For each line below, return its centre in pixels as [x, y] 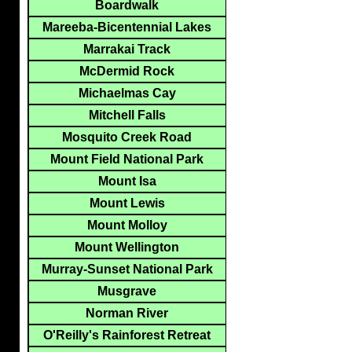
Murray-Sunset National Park [127, 269]
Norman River [127, 313]
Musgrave [127, 291]
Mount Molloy [127, 225]
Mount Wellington [127, 247]
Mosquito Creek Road [127, 137]
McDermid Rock [127, 71]
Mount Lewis [127, 203]
